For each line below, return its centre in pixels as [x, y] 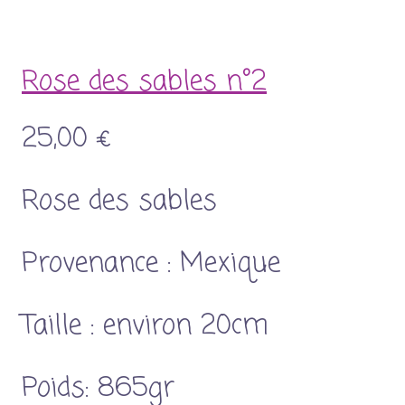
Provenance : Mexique [151, 264]
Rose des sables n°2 [144, 82]
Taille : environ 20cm [145, 326]
